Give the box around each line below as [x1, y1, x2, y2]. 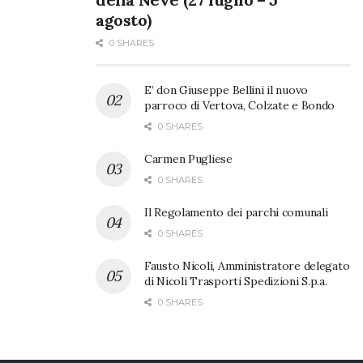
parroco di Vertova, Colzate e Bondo [144, 98, 335, 113]
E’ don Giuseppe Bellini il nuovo [144, 83, 309, 98]
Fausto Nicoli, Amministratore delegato [144, 258, 350, 274]
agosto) [96, 10, 152, 31]
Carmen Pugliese [144, 152, 233, 167]
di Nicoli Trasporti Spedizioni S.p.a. [144, 274, 327, 289]
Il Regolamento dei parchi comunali [144, 205, 328, 220]
